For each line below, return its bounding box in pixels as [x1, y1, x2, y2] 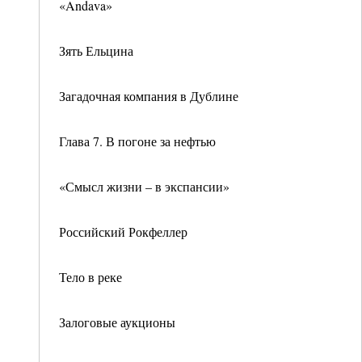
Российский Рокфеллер [59, 223, 187, 240]
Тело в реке [59, 268, 122, 285]
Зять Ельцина [59, 42, 133, 59]
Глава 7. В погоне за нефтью [59, 133, 216, 149]
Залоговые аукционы [59, 314, 175, 330]
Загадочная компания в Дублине [59, 87, 238, 104]
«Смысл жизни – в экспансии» [59, 178, 229, 195]
